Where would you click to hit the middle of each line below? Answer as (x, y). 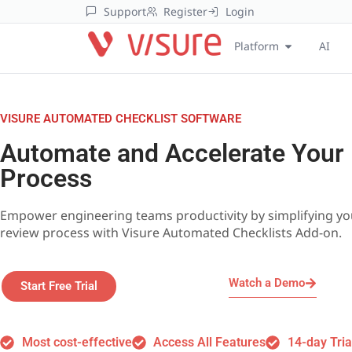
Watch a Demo (267, 283)
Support (125, 11)
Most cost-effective (77, 342)
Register (185, 11)
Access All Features (209, 342)
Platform (257, 46)
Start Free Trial (59, 286)
